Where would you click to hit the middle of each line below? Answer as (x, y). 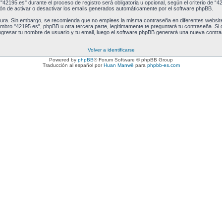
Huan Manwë (118, 65)
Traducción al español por (73, 65)
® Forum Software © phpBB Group (133, 60)
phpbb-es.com (163, 65)
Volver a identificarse (111, 50)
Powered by (63, 60)
